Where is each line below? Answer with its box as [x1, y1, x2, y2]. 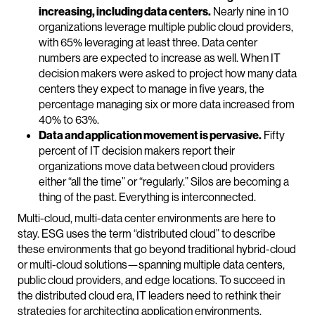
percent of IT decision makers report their [39, 143, 235, 158]
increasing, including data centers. [39, 4, 211, 19]
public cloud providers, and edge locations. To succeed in [18, 273, 285, 288]
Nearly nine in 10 [211, 4, 289, 19]
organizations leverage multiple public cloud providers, [39, 20, 293, 34]
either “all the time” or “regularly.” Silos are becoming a [39, 174, 289, 189]
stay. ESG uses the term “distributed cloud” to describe [18, 226, 276, 241]
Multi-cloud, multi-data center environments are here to [18, 211, 276, 226]
